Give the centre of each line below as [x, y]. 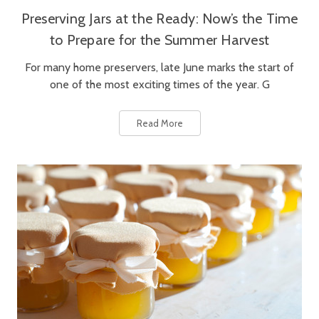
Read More [159, 124]
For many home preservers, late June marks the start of [159, 68]
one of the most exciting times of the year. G [159, 85]
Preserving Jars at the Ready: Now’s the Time [159, 19]
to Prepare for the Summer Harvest [159, 40]
